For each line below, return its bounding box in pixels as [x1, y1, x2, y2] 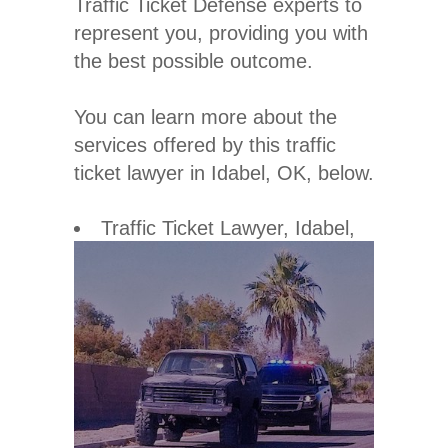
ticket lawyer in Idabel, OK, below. [74, 161, 374, 184]
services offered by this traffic [74, 133, 336, 156]
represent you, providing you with [74, 21, 368, 44]
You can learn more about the [74, 105, 337, 128]
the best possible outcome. [74, 49, 313, 72]
